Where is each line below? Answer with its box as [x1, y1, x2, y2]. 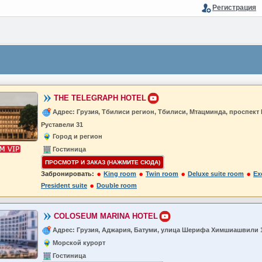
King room [104, 170, 136, 177]
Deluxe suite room [188, 170, 244, 177]
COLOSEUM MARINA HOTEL [54, 211, 158, 220]
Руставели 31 [41, 121, 83, 128]
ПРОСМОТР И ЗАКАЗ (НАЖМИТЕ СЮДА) [45, 159, 160, 166]
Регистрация [212, 4, 256, 12]
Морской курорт [53, 239, 105, 246]
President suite [41, 182, 87, 189]
